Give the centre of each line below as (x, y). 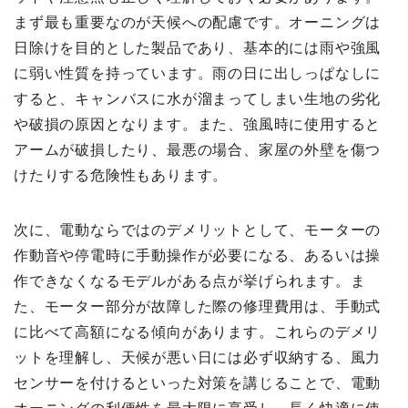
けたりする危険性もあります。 (121, 176)
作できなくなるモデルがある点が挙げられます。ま (190, 281)
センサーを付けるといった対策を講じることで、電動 (198, 383)
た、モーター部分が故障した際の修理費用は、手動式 (198, 307)
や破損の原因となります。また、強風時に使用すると (198, 125)
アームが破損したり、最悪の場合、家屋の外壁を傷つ (198, 150)
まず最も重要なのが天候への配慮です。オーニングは (198, 23)
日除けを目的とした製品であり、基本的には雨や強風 (198, 48)
